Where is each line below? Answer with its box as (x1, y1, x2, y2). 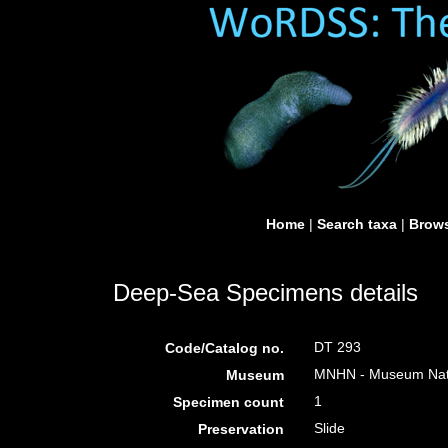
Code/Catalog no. (165, 340, 285, 356)
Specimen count (173, 394, 285, 410)
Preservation (198, 421, 285, 437)
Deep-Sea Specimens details (113, 279, 418, 306)
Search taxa (317, 216, 397, 232)
